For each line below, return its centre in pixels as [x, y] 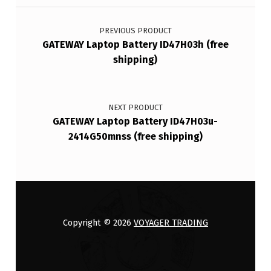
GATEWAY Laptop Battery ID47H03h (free [135, 45]
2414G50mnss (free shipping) [135, 136]
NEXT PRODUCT [135, 107]
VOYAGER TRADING [171, 223]
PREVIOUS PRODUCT [135, 31]
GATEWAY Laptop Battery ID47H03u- [135, 121]
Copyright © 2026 [98, 223]
